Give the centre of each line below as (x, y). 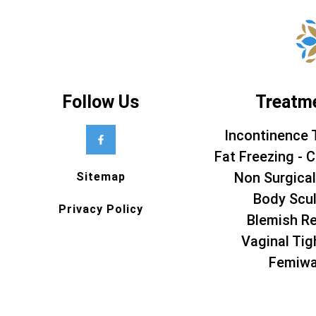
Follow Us (101, 102)
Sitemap (101, 177)
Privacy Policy (101, 209)
